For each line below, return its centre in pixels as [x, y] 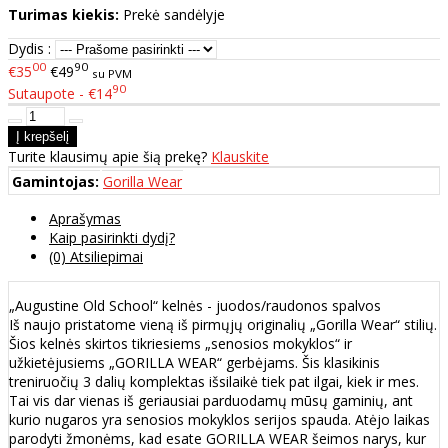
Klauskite [240, 157]
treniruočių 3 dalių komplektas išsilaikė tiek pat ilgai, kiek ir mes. [214, 382]
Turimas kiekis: [63, 14]
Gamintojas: [55, 182]
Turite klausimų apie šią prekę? [109, 157]
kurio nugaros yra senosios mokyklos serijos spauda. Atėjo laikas [219, 420]
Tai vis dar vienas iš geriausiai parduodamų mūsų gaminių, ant [211, 401]
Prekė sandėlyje [174, 14]
